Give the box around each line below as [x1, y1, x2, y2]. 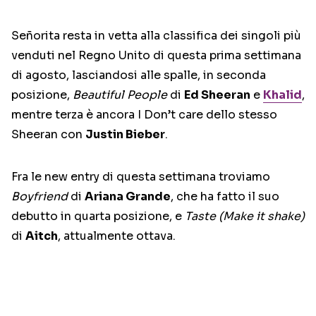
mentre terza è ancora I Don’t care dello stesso [11, 107, 277, 123]
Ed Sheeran [184, 87, 250, 103]
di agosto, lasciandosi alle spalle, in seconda [11, 68, 266, 83]
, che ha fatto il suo [171, 189, 279, 205]
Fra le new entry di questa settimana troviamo [11, 169, 270, 185]
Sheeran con [11, 127, 85, 142]
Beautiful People [73, 87, 167, 103]
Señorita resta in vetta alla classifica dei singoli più [11, 28, 301, 44]
